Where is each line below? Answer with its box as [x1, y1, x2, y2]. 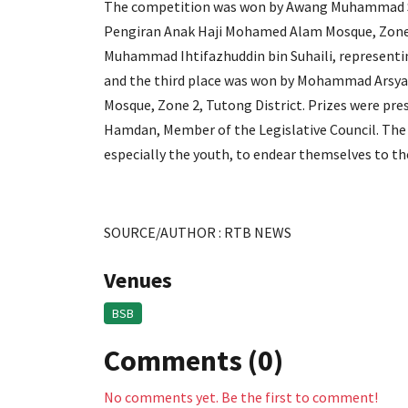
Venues [104, 266, 172, 294]
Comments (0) [104, 342, 283, 379]
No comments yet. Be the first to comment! [104, 388, 378, 406]
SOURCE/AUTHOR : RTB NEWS [104, 223, 291, 241]
